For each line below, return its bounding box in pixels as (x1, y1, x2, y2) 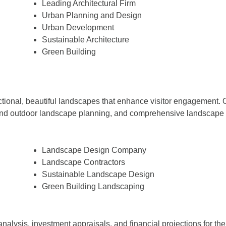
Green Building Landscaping (42, 182, 145, 191)
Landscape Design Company (42, 145, 147, 154)
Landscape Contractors (42, 157, 126, 166)
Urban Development (42, 23, 115, 32)
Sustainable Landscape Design (42, 169, 155, 179)
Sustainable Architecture (42, 35, 130, 44)
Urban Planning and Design (42, 11, 142, 20)
